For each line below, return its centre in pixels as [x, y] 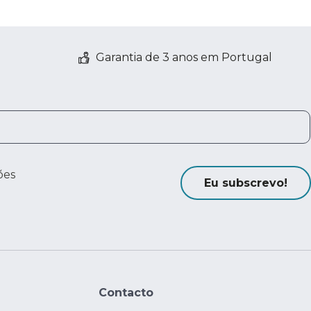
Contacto [126, 293]
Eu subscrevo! [246, 183]
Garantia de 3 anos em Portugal [184, 58]
